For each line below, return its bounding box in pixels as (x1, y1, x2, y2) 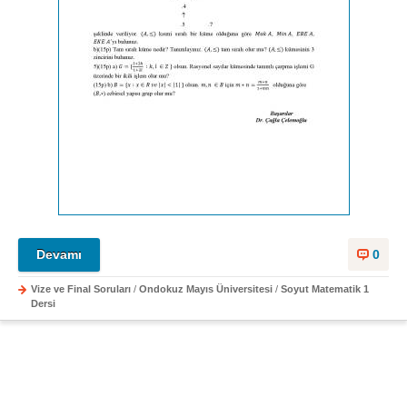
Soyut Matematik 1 (281, 283, 369, 294)
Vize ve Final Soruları (31, 283, 131, 294)
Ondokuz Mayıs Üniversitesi (139, 283, 273, 294)
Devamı (36, 246, 82, 262)
